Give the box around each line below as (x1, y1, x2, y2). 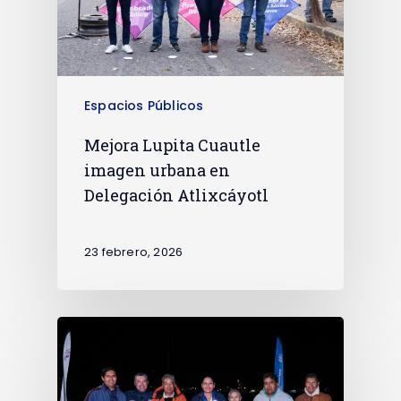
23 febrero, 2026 (84, 243, 183, 260)
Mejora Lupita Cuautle (84, 134, 260, 157)
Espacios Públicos (84, 97, 204, 115)
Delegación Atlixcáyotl (84, 184, 269, 207)
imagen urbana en (84, 159, 230, 182)
